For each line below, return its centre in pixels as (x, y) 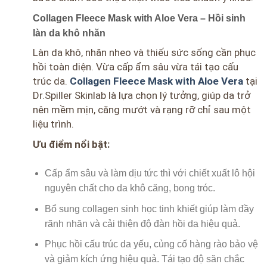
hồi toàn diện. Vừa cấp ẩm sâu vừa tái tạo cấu (136, 67)
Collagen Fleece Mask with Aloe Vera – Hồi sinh (139, 18)
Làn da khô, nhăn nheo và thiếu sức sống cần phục (144, 53)
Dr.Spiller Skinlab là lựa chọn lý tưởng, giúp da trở (142, 96)
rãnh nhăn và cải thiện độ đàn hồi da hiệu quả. (142, 223)
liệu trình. (53, 124)
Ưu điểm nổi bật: (71, 145)
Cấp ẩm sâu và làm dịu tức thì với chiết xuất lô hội (150, 173)
